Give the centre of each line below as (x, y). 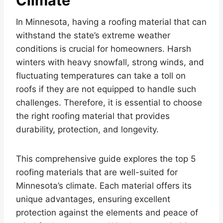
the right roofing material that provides (93, 116)
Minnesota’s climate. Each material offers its (104, 186)
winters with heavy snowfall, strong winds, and (110, 62)
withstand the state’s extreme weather (93, 36)
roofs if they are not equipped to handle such (106, 89)
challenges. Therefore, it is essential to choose (109, 103)
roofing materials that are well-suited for (97, 172)
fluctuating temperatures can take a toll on (101, 76)
